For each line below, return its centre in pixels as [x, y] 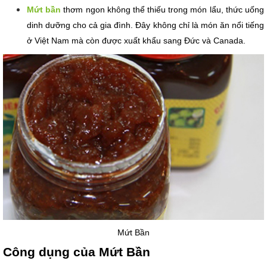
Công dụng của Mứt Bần [77, 252]
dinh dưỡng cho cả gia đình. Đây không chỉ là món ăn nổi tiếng [145, 25]
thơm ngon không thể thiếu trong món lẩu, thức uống [163, 10]
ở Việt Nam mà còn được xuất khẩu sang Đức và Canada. [136, 41]
